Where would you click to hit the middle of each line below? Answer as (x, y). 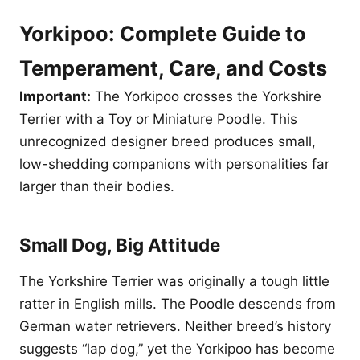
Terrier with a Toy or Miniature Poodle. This (158, 119)
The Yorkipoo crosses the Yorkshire (206, 96)
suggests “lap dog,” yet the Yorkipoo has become (177, 349)
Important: (55, 96)
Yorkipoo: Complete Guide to (163, 33)
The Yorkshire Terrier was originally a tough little (174, 281)
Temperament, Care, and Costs (173, 68)
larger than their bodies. (97, 186)
